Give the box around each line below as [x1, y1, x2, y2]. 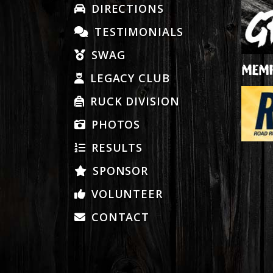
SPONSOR [88, 163, 149, 178]
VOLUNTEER [87, 186, 163, 201]
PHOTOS [87, 116, 141, 132]
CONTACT [87, 209, 150, 224]
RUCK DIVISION [86, 93, 180, 108]
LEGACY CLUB [86, 70, 170, 85]
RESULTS [87, 140, 143, 155]
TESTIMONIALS [90, 24, 183, 39]
